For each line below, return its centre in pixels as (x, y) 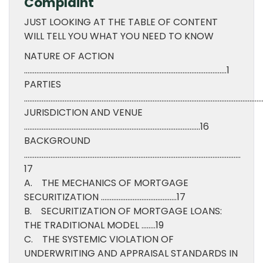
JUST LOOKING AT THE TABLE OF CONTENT (121, 22)
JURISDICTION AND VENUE (83, 112)
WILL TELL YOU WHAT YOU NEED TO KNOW (119, 36)
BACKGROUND (57, 141)
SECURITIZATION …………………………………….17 (105, 197)
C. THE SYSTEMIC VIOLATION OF (99, 239)
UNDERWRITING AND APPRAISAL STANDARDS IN (131, 253)
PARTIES (43, 84)
